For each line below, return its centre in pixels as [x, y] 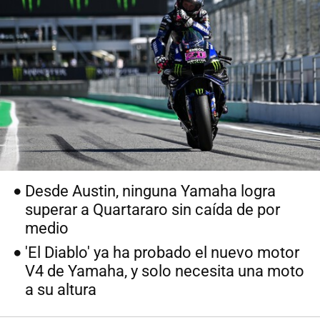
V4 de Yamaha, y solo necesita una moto [165, 271]
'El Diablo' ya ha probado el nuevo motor [162, 253]
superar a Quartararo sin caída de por [153, 210]
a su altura [61, 290]
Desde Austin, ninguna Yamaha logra [151, 191]
